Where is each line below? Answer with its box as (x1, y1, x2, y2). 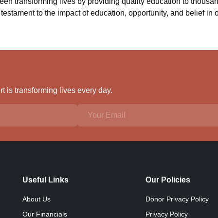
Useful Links (22, 176, 69, 184)
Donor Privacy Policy (145, 195, 209, 203)
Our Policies (145, 176, 191, 184)
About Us (22, 195, 51, 203)
